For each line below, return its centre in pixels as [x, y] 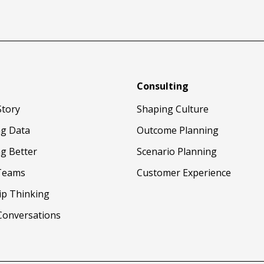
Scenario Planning [177, 151]
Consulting [163, 86]
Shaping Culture [173, 109]
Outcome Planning [178, 130]
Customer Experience [184, 172]
